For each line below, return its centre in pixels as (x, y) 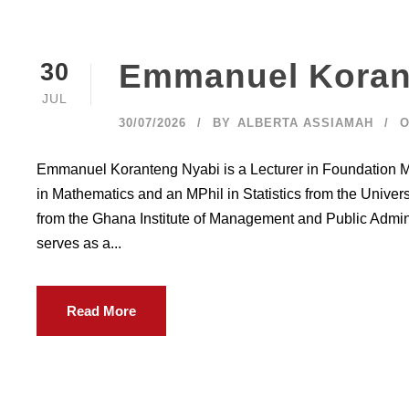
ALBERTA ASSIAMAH (305, 123)
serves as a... (79, 243)
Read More (101, 311)
